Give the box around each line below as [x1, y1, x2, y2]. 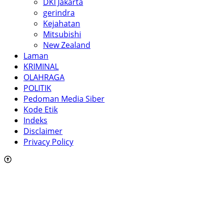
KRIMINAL [23, 61, 59, 72]
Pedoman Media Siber [23, 93, 105, 105]
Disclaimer [23, 126, 63, 137]
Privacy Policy [23, 136, 73, 148]
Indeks [23, 115, 47, 126]
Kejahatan [43, 18, 80, 29]
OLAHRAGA [23, 72, 65, 83]
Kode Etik [23, 104, 58, 115]
